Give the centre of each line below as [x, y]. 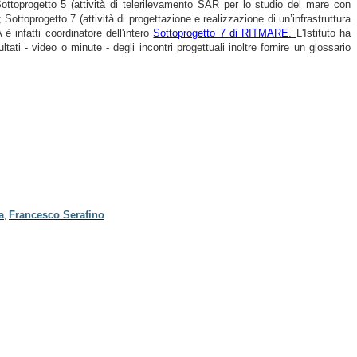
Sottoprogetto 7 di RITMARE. [225, 33]
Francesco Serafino [57, 214]
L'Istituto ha [324, 33]
